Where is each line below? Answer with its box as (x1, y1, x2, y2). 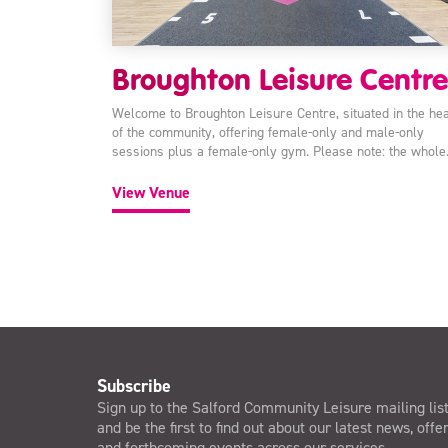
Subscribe (96, 373, 171, 398)
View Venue (111, 181, 190, 203)
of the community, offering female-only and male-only (111, 122, 424, 142)
